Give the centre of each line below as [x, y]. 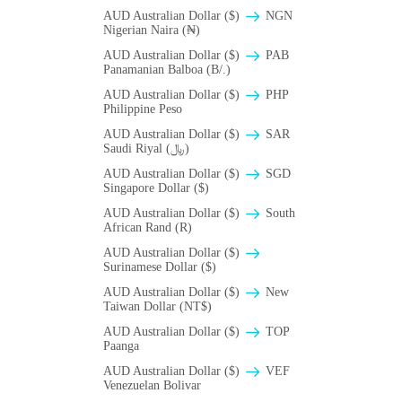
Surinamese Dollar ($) [160, 267]
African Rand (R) [148, 228]
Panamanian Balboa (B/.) [167, 70]
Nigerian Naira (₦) [152, 31]
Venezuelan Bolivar [152, 386]
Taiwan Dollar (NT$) [157, 307]
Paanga [121, 346]
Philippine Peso [143, 109]
